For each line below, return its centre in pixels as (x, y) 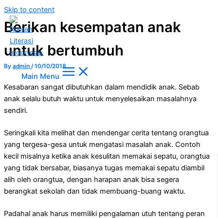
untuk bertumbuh (64, 50)
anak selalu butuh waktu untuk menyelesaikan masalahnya (100, 99)
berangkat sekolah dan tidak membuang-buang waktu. (95, 191)
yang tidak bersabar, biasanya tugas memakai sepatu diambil (104, 168)
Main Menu (40, 76)
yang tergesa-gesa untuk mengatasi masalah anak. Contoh (102, 144)
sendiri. (16, 110)
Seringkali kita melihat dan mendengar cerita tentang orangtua (106, 133)
